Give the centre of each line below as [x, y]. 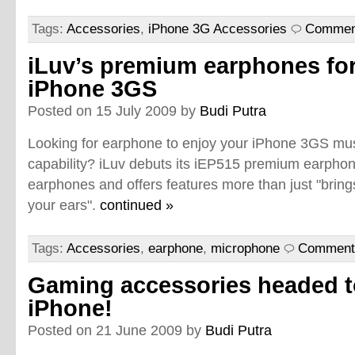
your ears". [64, 205]
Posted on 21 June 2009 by [116, 330]
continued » [137, 205]
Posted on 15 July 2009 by [114, 111]
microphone [245, 248]
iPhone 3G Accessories [218, 29]
